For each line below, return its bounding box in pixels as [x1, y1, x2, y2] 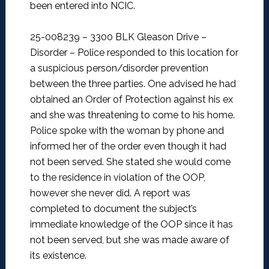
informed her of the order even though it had [29, 141, 226, 153]
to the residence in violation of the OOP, [29, 172, 205, 184]
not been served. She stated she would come [29, 156, 231, 168]
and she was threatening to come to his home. [29, 109, 235, 121]
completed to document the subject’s [29, 203, 197, 215]
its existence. [29, 250, 86, 262]
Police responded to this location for [77, 47, 238, 59]
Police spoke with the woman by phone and [29, 125, 224, 137]
